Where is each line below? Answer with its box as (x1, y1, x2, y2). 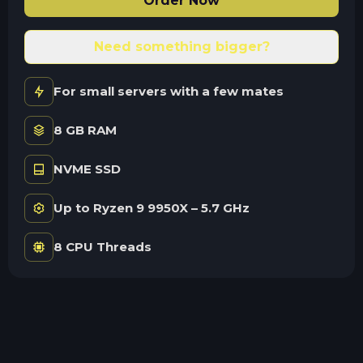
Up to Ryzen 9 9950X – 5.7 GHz (53, 199, 250, 216)
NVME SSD (53, 160, 121, 177)
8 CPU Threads (53, 238, 152, 254)
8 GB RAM (53, 122, 117, 138)
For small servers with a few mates (53, 83, 284, 99)
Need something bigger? (93, 38, 270, 54)
